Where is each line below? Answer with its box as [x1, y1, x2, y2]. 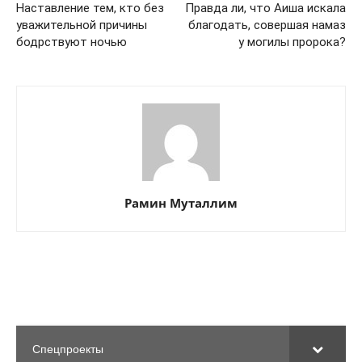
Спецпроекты [32, 342, 103, 356]
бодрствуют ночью [16, 34, 127, 49]
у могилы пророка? [238, 34, 346, 49]
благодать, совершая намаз [188, 17, 346, 32]
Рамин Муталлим [124, 194, 238, 211]
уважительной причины [16, 17, 147, 32]
